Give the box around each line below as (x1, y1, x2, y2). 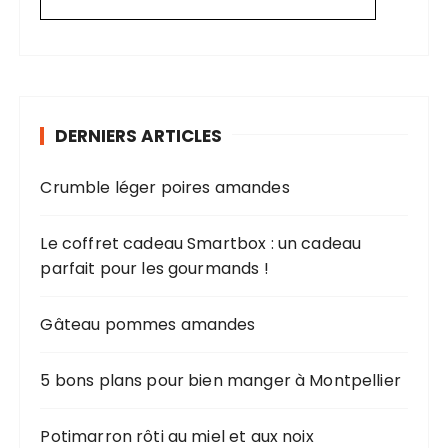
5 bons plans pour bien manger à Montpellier (40, 369, 401, 393)
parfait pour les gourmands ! (40, 257, 269, 281)
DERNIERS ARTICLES (55, 124, 223, 149)
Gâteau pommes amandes (40, 313, 256, 337)
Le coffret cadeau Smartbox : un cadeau (40, 232, 362, 256)
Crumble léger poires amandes (40, 176, 290, 200)
